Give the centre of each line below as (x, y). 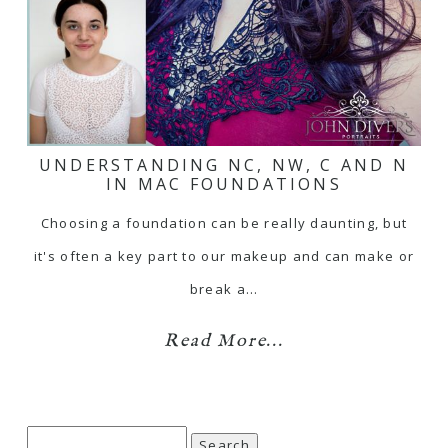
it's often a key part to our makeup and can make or (224, 256)
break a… (224, 289)
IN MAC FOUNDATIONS (224, 184)
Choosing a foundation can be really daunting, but (224, 223)
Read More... (224, 341)
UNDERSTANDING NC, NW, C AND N (224, 165)
